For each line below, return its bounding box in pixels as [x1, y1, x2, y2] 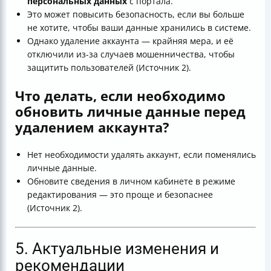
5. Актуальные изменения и [15, 240, 219, 258]
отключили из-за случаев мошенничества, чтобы [27, 48, 235, 60]
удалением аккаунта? [15, 118, 169, 137]
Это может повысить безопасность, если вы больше [27, 8, 244, 21]
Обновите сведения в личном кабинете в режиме [27, 175, 235, 188]
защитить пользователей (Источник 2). [27, 62, 191, 74]
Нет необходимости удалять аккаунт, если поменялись [27, 149, 256, 161]
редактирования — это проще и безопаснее [27, 189, 213, 201]
